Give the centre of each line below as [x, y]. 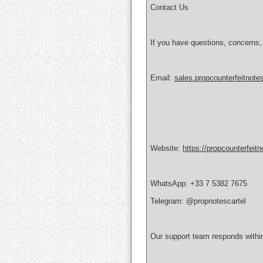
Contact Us [169, 8]
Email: [162, 78]
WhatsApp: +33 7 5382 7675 [199, 184]
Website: [166, 149]
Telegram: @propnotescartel [198, 201]
